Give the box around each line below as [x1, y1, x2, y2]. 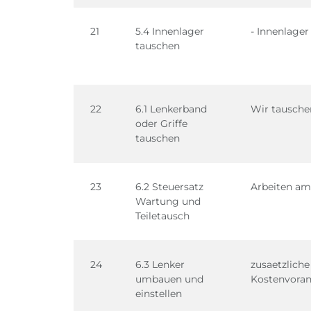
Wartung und [135, 195, 201, 208]
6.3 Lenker [135, 258, 185, 271]
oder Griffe [135, 117, 187, 130]
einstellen [135, 287, 182, 300]
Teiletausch [135, 210, 190, 222]
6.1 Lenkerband [135, 103, 207, 115]
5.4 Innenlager [135, 25, 204, 37]
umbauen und [135, 273, 203, 285]
